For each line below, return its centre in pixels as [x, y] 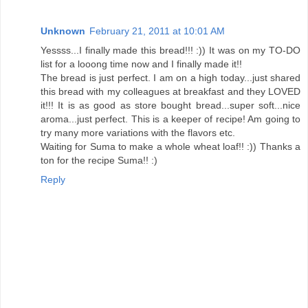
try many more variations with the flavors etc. [138, 132]
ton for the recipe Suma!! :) [99, 160]
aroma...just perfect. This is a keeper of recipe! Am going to [170, 119]
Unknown [63, 31]
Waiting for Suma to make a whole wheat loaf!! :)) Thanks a [170, 146]
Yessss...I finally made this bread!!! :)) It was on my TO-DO [170, 50]
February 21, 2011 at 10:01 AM [157, 31]
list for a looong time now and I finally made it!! [141, 64]
